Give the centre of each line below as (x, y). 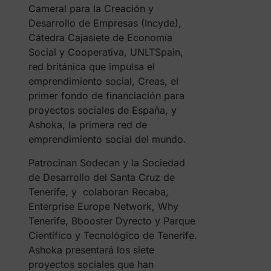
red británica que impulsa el (91, 67)
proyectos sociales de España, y (102, 110)
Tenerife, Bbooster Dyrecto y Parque (112, 221)
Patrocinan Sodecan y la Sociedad (106, 163)
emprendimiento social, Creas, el (103, 81)
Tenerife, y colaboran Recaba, (98, 192)
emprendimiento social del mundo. (107, 139)
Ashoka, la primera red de (87, 125)
